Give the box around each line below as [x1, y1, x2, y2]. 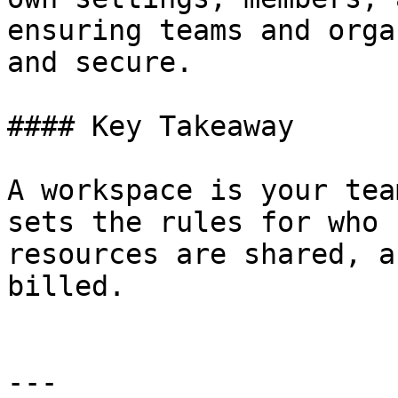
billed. [7, 270, 125, 302]
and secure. [7, 46, 193, 78]
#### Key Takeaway [7, 110, 294, 142]
